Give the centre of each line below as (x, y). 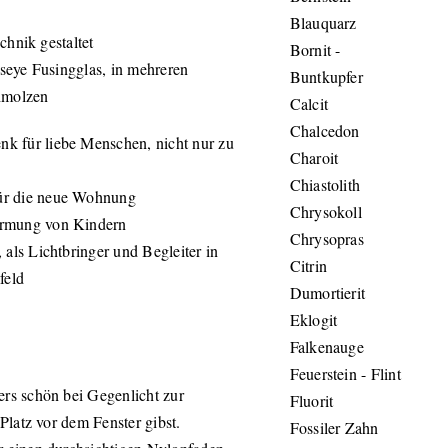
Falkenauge (326, 346)
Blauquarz (323, 22)
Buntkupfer (326, 76)
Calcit (309, 103)
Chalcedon (324, 130)
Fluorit (311, 400)
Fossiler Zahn (334, 427)
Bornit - (315, 49)
